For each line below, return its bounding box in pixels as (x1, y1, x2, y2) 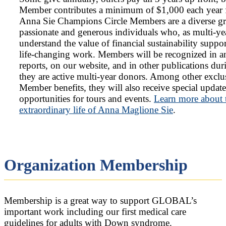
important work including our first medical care (4, 206, 186, 217)
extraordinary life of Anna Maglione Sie (19, 104, 173, 116)
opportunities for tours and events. (19, 93, 154, 104)
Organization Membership (4, 155, 188, 174)
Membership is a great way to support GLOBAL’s (4, 195, 197, 206)
